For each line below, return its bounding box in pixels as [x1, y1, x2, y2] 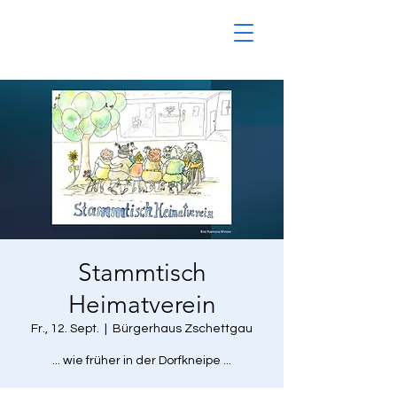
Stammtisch [77, 258, 206, 287]
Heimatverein [67, 290, 216, 319]
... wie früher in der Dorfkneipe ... [52, 354, 231, 367]
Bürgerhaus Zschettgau [113, 323, 253, 335]
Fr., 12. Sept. [31, 323, 99, 335]
